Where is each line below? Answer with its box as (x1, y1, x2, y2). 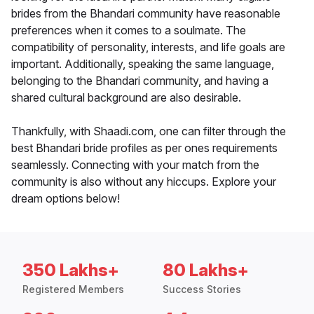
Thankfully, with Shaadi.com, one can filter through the (11, 124, 286, 139)
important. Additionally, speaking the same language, (11, 57, 274, 71)
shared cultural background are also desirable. (11, 90, 241, 105)
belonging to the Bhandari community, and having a (11, 74, 268, 88)
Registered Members (22, 283, 124, 296)
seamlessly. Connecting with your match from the (11, 158, 259, 172)
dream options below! (11, 191, 120, 206)
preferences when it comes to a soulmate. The (11, 23, 246, 38)
